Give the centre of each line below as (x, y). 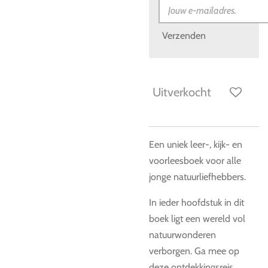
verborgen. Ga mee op (194, 251)
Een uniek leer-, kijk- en (196, 144)
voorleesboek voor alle (195, 160)
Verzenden (184, 36)
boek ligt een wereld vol (197, 218)
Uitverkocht (182, 92)
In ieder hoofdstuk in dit (197, 202)
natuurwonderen (182, 234)
